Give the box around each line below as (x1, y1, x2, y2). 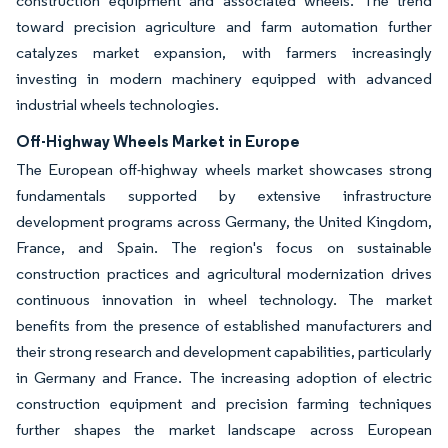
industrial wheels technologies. (16, 94, 219, 114)
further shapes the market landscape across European (16, 419, 432, 439)
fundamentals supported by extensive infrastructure (16, 185, 432, 205)
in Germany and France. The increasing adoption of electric (16, 367, 432, 387)
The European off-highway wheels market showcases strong (16, 159, 432, 179)
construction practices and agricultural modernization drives (16, 263, 432, 283)
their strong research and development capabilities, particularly (16, 341, 432, 361)
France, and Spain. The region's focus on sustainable (16, 237, 432, 257)
